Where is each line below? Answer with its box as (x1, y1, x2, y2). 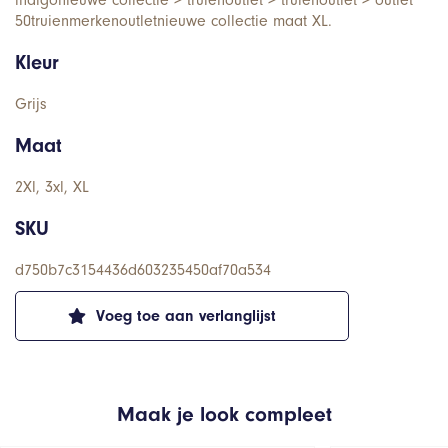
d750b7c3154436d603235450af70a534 (15, 260, 271, 279)
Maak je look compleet (116, 401, 332, 426)
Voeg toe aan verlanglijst (96, 306, 276, 325)
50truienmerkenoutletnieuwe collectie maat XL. (15, 11, 332, 30)
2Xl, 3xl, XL (15, 177, 89, 196)
